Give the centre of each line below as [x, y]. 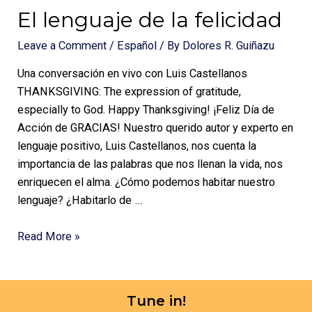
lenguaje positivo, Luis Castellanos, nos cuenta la [137, 146]
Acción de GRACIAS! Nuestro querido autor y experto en [156, 128]
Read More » [49, 237]
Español [137, 45]
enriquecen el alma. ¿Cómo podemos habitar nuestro [147, 182]
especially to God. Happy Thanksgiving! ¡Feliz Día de [146, 110]
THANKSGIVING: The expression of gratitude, [130, 92]
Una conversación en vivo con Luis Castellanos [133, 73]
